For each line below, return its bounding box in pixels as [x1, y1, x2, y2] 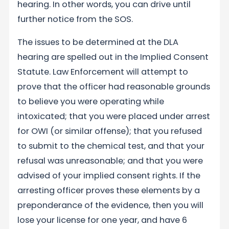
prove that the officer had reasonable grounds [17, 81, 211, 93]
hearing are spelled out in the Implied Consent [17, 51, 209, 63]
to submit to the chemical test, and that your [17, 140, 205, 152]
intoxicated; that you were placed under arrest [17, 110, 211, 123]
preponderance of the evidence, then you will [17, 199, 204, 212]
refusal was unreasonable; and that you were [17, 155, 203, 167]
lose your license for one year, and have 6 [17, 214, 188, 226]
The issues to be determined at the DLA [17, 36, 179, 49]
